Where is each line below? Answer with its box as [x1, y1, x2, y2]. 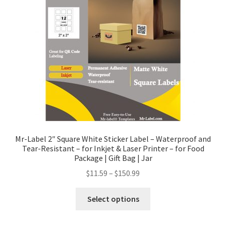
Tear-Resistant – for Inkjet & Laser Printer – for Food [22, 143, 204, 153]
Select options [87, 194, 139, 204]
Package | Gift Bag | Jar [74, 152, 152, 163]
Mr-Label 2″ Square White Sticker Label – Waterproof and [15, 133, 211, 144]
